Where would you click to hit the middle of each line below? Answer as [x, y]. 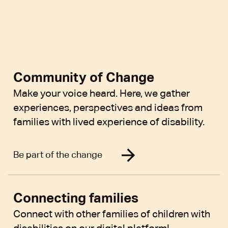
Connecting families [76, 198]
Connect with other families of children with [112, 214]
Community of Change [84, 78]
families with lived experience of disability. [109, 122]
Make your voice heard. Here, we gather [102, 93]
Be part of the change [58, 155]
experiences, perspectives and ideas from [108, 108]
